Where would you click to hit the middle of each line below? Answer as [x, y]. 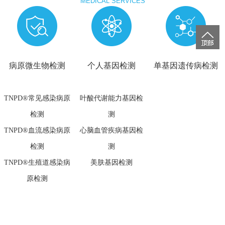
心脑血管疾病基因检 [111, 130]
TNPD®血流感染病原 [37, 130]
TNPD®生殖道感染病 [37, 162]
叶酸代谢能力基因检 [111, 98]
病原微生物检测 [37, 65]
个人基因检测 [111, 65]
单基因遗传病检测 [186, 65]
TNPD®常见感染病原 [37, 98]
